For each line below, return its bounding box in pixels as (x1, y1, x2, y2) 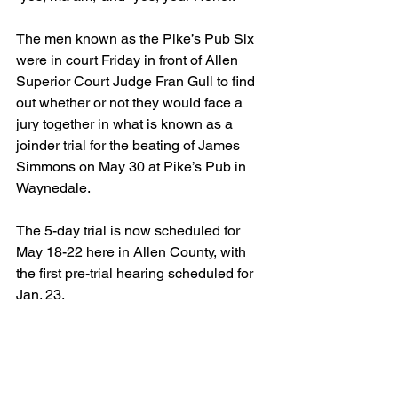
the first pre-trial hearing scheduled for (16, 265, 257, 282)
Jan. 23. (16, 286, 65, 303)
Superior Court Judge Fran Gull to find (16, 73, 259, 90)
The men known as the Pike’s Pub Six (16, 30, 258, 47)
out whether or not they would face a (16, 94, 246, 111)
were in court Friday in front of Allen (16, 52, 242, 68)
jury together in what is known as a (16, 115, 236, 132)
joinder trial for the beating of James (16, 137, 243, 154)
